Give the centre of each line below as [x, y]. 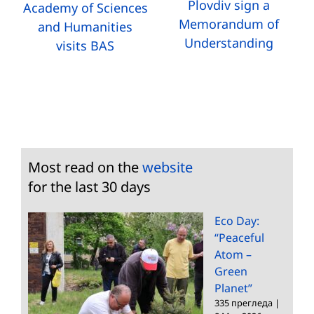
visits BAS [86, 46]
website [168, 167]
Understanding [228, 43]
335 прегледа [244, 302]
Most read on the [85, 167]
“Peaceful [239, 237]
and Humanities [86, 27]
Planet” [233, 288]
